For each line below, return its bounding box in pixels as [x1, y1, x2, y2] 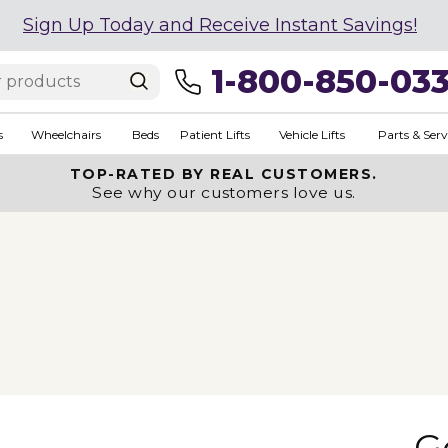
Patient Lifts [179, 126, 250, 142]
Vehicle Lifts [278, 126, 345, 142]
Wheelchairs [30, 126, 101, 142]
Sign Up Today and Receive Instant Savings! [23, 14, 417, 36]
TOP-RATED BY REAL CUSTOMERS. [69, 165, 378, 183]
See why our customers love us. [92, 183, 356, 202]
